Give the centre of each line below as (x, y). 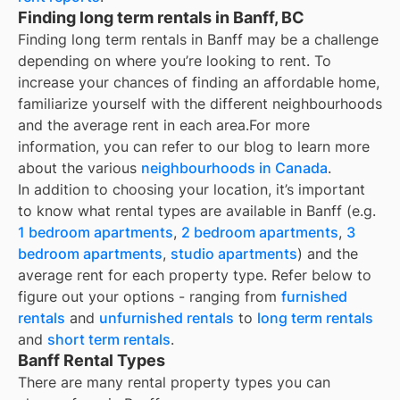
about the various (79, 168)
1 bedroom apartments (96, 233)
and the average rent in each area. (133, 125)
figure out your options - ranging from (150, 297)
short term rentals (109, 340)
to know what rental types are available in (162, 211)
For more (279, 125)
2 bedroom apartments (260, 233)
